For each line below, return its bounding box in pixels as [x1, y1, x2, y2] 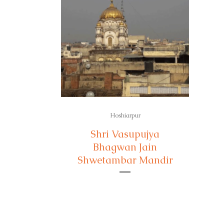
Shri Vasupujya [90, 127, 160, 140]
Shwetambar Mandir [77, 153, 173, 166]
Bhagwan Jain [93, 140, 157, 153]
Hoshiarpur [109, 111, 140, 119]
